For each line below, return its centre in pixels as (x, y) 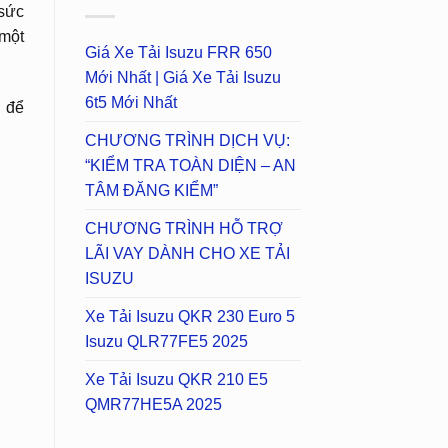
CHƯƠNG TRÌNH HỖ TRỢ (183, 229)
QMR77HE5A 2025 (153, 405)
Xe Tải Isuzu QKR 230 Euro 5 (189, 317)
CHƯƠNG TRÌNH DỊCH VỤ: (187, 141)
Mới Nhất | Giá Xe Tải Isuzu (182, 78)
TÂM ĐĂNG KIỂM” (151, 191)
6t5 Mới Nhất (130, 103)
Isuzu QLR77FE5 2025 (166, 342)
